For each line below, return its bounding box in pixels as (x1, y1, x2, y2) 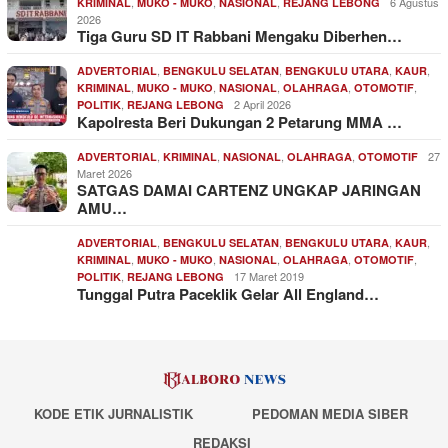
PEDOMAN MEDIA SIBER (252, 403, 409, 423)
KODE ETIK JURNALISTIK (34, 403, 193, 423)
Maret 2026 (77, 165, 132, 182)
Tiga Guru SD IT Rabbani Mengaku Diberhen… (77, 25, 402, 48)
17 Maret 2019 (234, 268, 304, 285)
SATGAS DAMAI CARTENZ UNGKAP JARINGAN (77, 179, 421, 202)
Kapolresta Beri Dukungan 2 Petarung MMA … (77, 111, 402, 134)
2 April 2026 (234, 96, 291, 113)
